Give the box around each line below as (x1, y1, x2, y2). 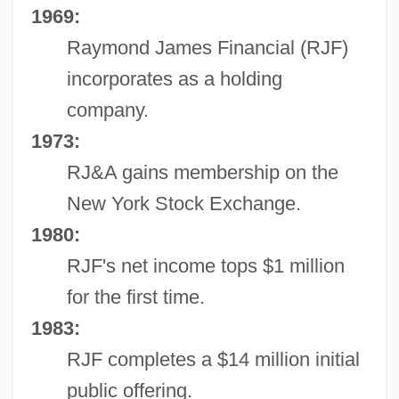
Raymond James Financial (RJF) (66, 36, 348, 59)
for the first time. (66, 285, 205, 308)
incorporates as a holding (66, 67, 282, 90)
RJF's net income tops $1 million (66, 254, 345, 277)
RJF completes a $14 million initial (66, 347, 360, 370)
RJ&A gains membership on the (66, 160, 338, 183)
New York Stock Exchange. (66, 191, 301, 215)
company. (66, 98, 149, 121)
